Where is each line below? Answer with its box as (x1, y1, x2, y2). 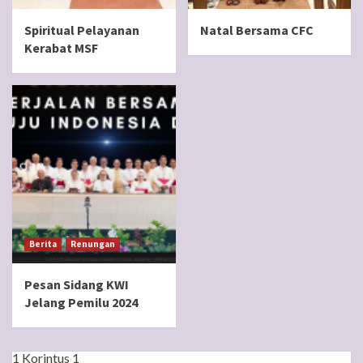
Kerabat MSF (24, 40, 98, 56)
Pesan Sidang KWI (24, 276, 129, 293)
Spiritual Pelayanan (24, 22, 139, 38)
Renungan (70, 238, 115, 250)
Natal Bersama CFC (199, 22, 314, 38)
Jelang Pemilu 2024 (24, 294, 138, 310)
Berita (29, 238, 57, 250)
